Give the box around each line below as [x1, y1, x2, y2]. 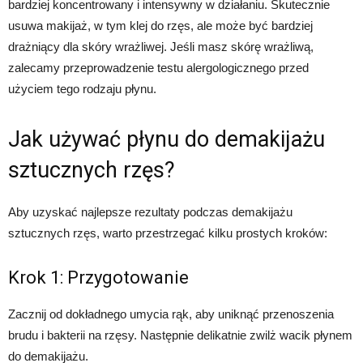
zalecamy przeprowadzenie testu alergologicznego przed [8, 61, 309, 75]
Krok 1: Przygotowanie [8, 267, 189, 288]
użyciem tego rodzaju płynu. [8, 82, 156, 96]
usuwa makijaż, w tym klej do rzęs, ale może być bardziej [8, 19, 313, 32]
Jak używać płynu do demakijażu [8, 126, 325, 152]
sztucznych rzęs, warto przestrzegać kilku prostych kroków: [8, 226, 327, 240]
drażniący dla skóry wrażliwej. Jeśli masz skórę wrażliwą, [8, 40, 314, 53]
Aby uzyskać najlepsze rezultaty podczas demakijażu [8, 205, 293, 219]
